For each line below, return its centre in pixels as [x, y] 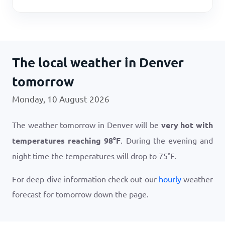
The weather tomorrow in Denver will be [87, 125]
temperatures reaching [58, 140]
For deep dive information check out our [85, 179]
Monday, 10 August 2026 [61, 99]
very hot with [187, 125]
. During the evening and [167, 140]
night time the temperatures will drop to [85, 156]
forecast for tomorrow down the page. [80, 194]
